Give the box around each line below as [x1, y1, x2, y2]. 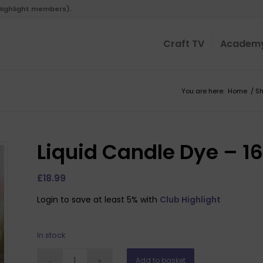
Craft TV [163, 37, 204, 50]
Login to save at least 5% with [36, 193, 160, 205]
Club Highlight [159, 193, 221, 205]
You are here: [181, 86, 224, 96]
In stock [36, 229, 65, 241]
